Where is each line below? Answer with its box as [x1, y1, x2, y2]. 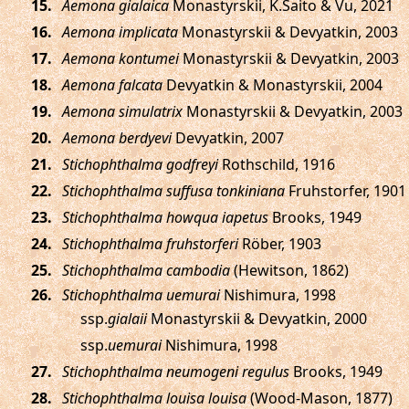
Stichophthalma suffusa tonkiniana [61, 181, 285, 201]
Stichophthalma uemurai [61, 285, 220, 305]
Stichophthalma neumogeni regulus [61, 362, 289, 382]
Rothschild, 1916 [217, 154, 335, 174]
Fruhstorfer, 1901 [284, 181, 406, 201]
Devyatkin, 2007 [171, 128, 284, 148]
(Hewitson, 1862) [229, 260, 349, 280]
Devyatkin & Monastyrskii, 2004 [162, 75, 383, 95]
